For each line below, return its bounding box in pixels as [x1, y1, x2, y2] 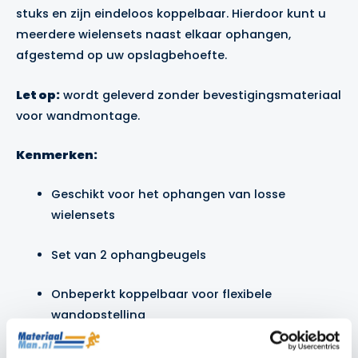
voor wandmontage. [16, 107, 140, 124]
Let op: [16, 86, 60, 103]
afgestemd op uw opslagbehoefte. [16, 47, 227, 64]
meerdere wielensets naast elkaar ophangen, [16, 26, 291, 43]
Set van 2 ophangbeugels [50, 246, 206, 263]
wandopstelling [50, 307, 145, 324]
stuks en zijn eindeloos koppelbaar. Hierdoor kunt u [16, 6, 326, 22]
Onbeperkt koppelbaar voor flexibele [50, 286, 272, 303]
